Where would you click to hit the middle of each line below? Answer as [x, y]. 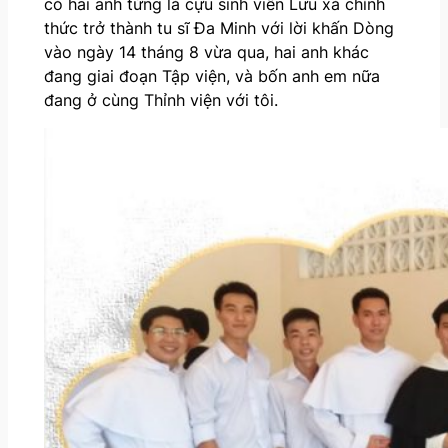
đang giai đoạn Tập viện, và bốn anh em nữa [211, 75]
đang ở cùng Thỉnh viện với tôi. [160, 99]
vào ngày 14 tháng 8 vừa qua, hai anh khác [206, 51]
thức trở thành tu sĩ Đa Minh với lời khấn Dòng [218, 27]
